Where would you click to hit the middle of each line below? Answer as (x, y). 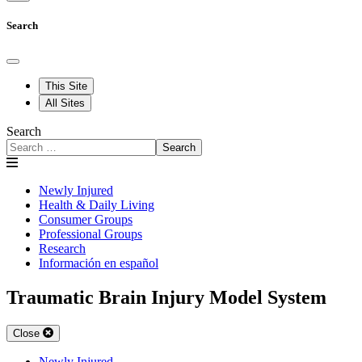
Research (62, 248)
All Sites (65, 103)
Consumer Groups (86, 219)
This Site (66, 86)
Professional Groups (90, 234)
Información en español (99, 263)
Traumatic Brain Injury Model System (166, 297)
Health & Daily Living (97, 204)
